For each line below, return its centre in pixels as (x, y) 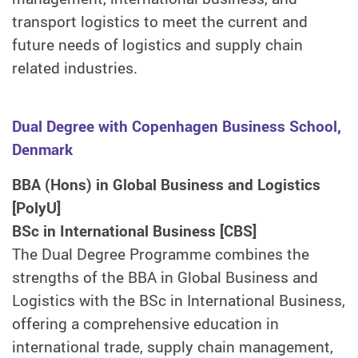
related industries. (75, 68)
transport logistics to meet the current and (160, 22)
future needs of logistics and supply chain (157, 45)
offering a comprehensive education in (145, 323)
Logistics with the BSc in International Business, (179, 300)
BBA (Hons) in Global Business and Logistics (166, 184)
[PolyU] (36, 207)
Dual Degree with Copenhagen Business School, (177, 127)
